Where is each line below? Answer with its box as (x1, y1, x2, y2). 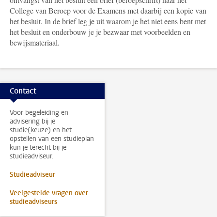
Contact (10, 85, 36, 96)
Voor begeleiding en (10, 108, 68, 117)
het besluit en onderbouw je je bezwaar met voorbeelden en (10, 27, 190, 37)
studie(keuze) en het (10, 125, 72, 135)
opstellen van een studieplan (10, 134, 94, 143)
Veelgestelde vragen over (10, 188, 88, 198)
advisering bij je (10, 117, 55, 126)
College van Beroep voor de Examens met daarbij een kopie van (10, 5, 206, 15)
